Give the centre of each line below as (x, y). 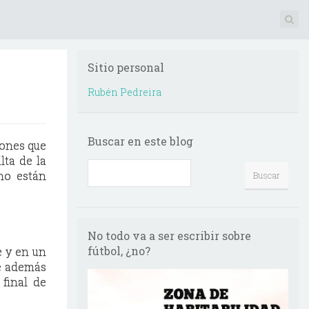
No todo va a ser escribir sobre (169, 236)
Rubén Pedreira (124, 92)
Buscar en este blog (140, 141)
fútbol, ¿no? (119, 251)
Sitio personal (126, 67)
